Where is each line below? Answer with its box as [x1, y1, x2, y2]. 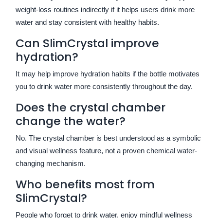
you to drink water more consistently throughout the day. [16, 82, 193, 91]
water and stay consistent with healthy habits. [16, 18, 159, 26]
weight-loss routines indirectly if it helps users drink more [16, 5, 195, 14]
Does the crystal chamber [16, 99, 165, 115]
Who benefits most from [16, 176, 155, 192]
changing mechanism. [16, 159, 86, 167]
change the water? [16, 112, 126, 129]
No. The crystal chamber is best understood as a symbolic [16, 133, 201, 142]
